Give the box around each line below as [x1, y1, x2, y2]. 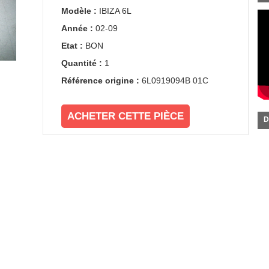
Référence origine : [61, 76, 139, 85]
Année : [61, 23, 93, 33]
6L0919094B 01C [141, 76, 208, 85]
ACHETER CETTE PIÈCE [67, 110, 184, 122]
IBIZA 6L [98, 6, 131, 16]
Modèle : [61, 6, 97, 16]
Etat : [61, 41, 83, 50]
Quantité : [61, 58, 102, 68]
